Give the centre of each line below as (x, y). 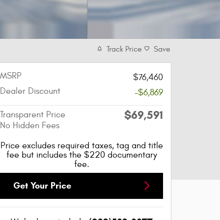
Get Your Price (42, 185)
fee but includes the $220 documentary (82, 155)
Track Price (124, 49)
